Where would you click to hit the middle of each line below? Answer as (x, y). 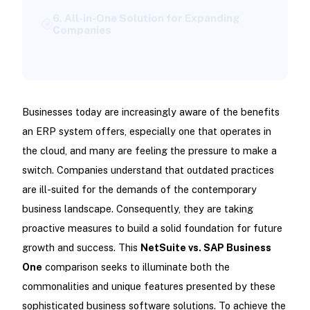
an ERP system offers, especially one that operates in (146, 131)
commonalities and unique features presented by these (148, 286)
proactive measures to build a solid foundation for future (152, 228)
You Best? (78, 42)
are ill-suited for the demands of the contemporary (139, 190)
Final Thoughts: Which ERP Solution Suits (159, 30)
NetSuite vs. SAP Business (206, 248)
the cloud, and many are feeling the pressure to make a (149, 151)
